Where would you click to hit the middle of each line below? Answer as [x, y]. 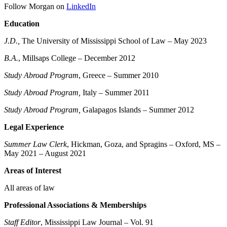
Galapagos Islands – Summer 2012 [138, 109]
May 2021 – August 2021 [45, 153]
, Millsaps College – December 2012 [78, 58]
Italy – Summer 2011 [116, 92]
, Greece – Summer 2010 [119, 75]
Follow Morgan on [35, 6]
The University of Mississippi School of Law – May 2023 [114, 41]
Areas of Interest [33, 170]
